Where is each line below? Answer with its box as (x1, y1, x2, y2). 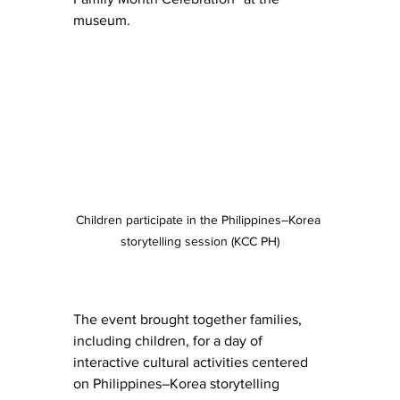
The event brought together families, (73, 312, 305, 328)
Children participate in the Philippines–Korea (76, 212, 324, 228)
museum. (73, 12, 130, 28)
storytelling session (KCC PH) (121, 234, 279, 249)
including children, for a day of (73, 333, 266, 349)
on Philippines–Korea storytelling (73, 376, 283, 392)
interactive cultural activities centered (73, 354, 312, 371)
